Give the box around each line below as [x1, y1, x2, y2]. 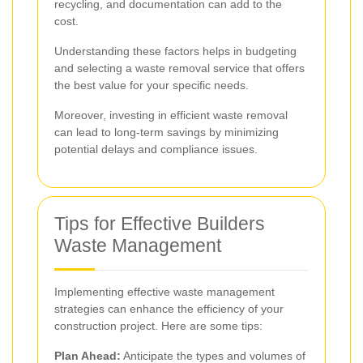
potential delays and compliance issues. [54, 142, 258, 156]
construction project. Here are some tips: [54, 318, 263, 332]
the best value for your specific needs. [54, 78, 249, 92]
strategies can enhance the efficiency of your [54, 301, 284, 315]
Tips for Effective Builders [54, 212, 265, 234]
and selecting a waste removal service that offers [54, 61, 305, 75]
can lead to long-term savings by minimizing [54, 125, 279, 139]
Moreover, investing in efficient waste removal [54, 108, 288, 122]
